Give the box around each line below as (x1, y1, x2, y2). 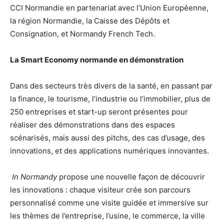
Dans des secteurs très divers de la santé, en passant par (10, 80, 212, 90)
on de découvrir (149, 171, 205, 181)
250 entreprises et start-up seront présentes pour (10, 106, 188, 116)
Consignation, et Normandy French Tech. (10, 28, 155, 38)
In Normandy (12, 171, 57, 181)
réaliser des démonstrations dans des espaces (10, 119, 175, 129)
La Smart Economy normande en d (10, 54, 134, 64)
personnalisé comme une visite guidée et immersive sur (10, 197, 208, 207)
